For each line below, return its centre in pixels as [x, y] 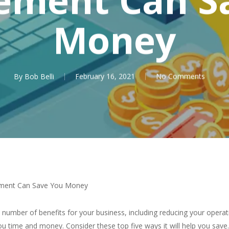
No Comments [180, 76]
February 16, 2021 [105, 76]
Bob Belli [39, 76]
